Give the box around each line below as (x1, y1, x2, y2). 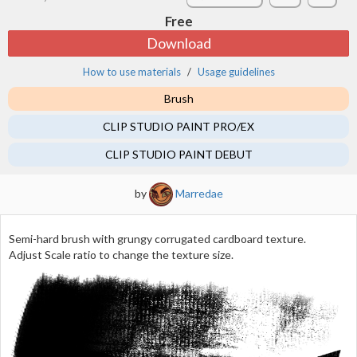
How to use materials (82, 65, 181, 78)
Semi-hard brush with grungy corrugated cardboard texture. (9, 232, 306, 245)
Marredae (175, 186, 223, 200)
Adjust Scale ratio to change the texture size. (9, 248, 233, 261)
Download (146, 34, 211, 52)
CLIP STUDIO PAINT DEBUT (104, 147, 253, 161)
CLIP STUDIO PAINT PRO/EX (103, 120, 254, 133)
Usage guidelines (197, 65, 275, 78)
